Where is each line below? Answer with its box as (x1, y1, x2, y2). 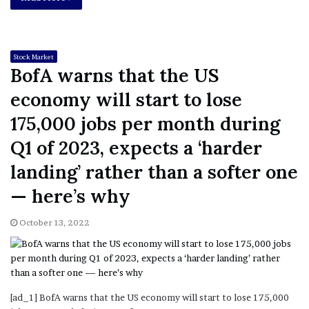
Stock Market (14, 52, 54, 61)
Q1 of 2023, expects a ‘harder (10, 135, 262, 159)
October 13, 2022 (19, 217, 90, 228)
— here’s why (10, 183, 130, 208)
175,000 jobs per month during (10, 111, 280, 135)
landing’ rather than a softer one (10, 159, 298, 183)
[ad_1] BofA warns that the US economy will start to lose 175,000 (10, 291, 289, 303)
